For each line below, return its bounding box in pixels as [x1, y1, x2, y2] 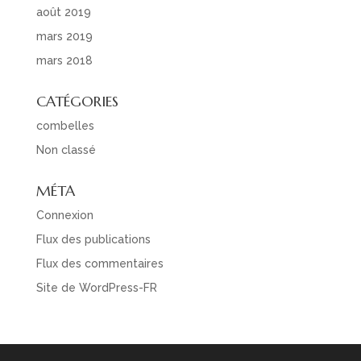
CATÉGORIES [35, 92, 118, 111]
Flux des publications [35, 233, 151, 247]
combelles [35, 119, 94, 133]
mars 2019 [35, 30, 93, 44]
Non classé [35, 143, 96, 157]
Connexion [35, 209, 93, 222]
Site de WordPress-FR [35, 281, 157, 295]
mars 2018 [35, 54, 93, 68]
